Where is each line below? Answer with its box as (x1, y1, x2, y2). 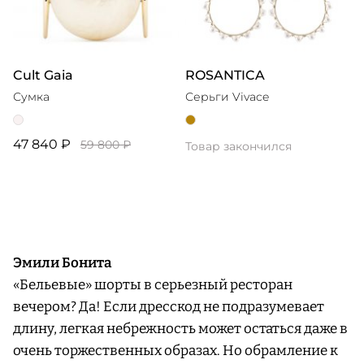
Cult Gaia (13, 67, 73, 83)
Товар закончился (185, 138, 292, 154)
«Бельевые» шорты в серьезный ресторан (13, 275, 292, 293)
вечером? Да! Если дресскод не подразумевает (13, 297, 324, 315)
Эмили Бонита (13, 253, 114, 271)
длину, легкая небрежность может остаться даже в (13, 319, 348, 337)
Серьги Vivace (185, 89, 269, 104)
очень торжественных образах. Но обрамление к (13, 341, 338, 359)
